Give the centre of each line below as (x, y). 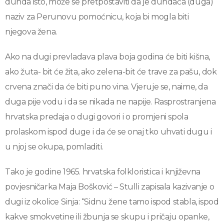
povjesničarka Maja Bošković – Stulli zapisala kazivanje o (110, 187)
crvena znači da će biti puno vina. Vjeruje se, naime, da (106, 87)
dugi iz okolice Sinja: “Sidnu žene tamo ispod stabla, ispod (112, 202)
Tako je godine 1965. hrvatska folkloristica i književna (103, 172)
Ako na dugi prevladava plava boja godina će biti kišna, (107, 57)
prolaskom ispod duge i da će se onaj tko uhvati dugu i (108, 132)
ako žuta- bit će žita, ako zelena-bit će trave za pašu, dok (111, 72)
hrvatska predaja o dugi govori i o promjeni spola (97, 117)
